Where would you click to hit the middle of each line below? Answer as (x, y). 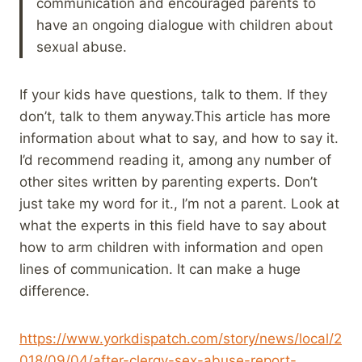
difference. (55, 290)
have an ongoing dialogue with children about (185, 25)
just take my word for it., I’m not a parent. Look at (179, 203)
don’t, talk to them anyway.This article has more (175, 116)
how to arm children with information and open (171, 247)
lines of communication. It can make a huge (160, 269)
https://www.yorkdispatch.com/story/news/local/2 (181, 338)
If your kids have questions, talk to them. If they (173, 94)
